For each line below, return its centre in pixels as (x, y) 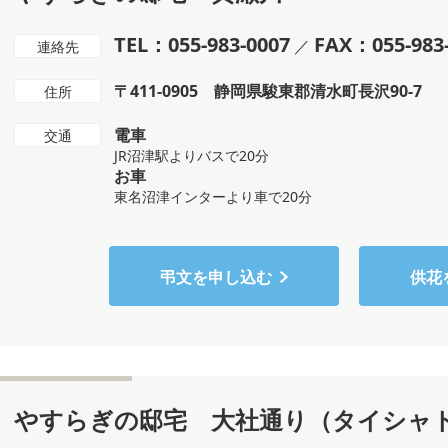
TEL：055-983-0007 (202, 44)
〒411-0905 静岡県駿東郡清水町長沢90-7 (268, 91)
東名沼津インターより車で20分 (213, 196)
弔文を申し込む (216, 277)
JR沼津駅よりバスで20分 (191, 155)
